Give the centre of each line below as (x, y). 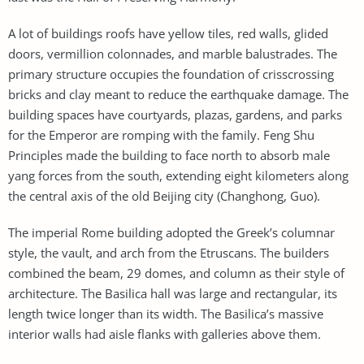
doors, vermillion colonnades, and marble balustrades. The (173, 53)
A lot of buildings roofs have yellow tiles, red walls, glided (168, 33)
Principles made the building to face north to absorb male (169, 155)
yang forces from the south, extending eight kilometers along (178, 175)
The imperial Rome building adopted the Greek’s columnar (171, 232)
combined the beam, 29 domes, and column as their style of (176, 273)
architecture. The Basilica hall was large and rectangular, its (173, 293)
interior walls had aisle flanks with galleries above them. (165, 334)
